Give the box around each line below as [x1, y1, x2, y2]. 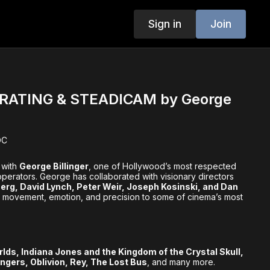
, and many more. [147, 256, 216, 267]
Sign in [148, 17, 181, 30]
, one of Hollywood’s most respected [89, 160, 237, 171]
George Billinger [19, 160, 89, 171]
